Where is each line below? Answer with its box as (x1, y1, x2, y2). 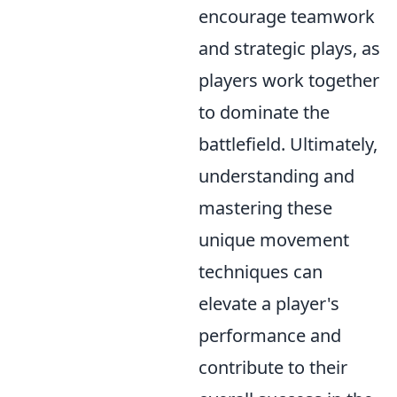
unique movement (198, 228, 349, 253)
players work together (198, 68, 379, 93)
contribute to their (198, 355, 347, 380)
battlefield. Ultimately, (198, 132, 378, 157)
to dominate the (198, 100, 330, 125)
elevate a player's (198, 292, 339, 316)
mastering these (198, 196, 332, 221)
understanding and (198, 164, 354, 189)
